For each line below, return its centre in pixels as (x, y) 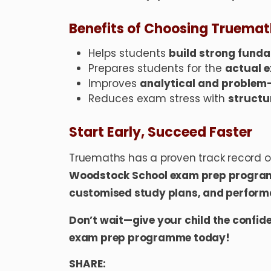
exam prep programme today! (149, 238)
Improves (114, 84)
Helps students (129, 54)
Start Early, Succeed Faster (161, 132)
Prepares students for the (157, 69)
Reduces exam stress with (158, 99)
